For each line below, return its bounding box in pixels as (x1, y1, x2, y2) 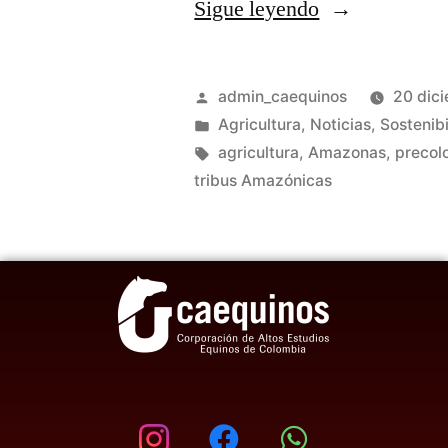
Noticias (310, 115, 372, 134)
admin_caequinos (218, 87, 348, 106)
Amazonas (308, 143, 387, 162)
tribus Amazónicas (194, 171, 333, 190)
